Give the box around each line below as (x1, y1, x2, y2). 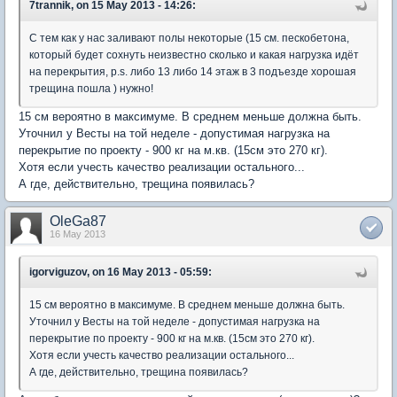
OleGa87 (50, 214, 106, 229)
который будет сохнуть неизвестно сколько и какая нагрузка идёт (29, 49, 359, 61)
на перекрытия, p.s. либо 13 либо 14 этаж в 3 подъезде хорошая (29, 66, 356, 78)
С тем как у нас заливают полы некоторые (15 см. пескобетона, (29, 32, 349, 44)
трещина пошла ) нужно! (29, 82, 156, 95)
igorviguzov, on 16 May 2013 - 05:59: (29, 266, 212, 278)
